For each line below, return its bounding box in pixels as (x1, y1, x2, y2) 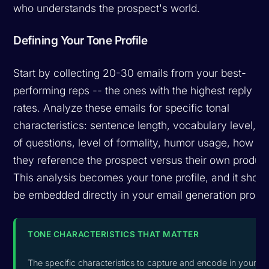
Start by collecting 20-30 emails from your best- (13, 66, 247, 79)
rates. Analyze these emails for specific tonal (13, 101, 230, 114)
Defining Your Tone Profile (13, 32, 148, 47)
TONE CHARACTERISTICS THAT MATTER (28, 229, 199, 239)
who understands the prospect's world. (13, 1, 201, 14)
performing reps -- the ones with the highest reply (13, 83, 253, 97)
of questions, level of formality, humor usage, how (13, 136, 254, 149)
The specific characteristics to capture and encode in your (28, 257, 257, 268)
